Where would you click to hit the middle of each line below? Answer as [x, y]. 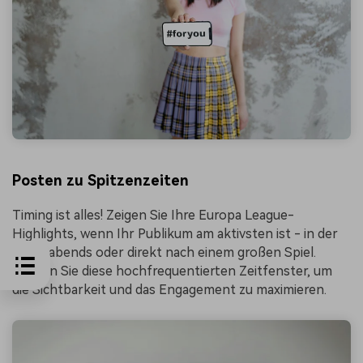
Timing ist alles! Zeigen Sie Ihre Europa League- [153, 215]
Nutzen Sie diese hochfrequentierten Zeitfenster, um [172, 271]
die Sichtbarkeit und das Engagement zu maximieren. [169, 289]
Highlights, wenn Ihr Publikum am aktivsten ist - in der [175, 233]
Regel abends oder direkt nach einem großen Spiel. [164, 252]
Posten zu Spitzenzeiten [100, 180]
